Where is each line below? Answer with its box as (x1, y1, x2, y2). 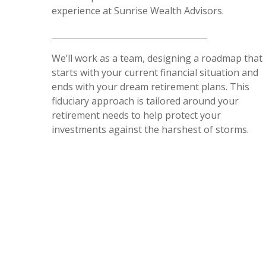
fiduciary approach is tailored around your (52, 94, 239, 107)
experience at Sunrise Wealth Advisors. (52, 4, 224, 17)
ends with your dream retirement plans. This (52, 80, 249, 93)
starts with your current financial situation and (52, 65, 258, 79)
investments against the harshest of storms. (52, 122, 249, 136)
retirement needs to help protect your (52, 108, 221, 122)
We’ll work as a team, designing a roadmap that (52, 51, 262, 65)
